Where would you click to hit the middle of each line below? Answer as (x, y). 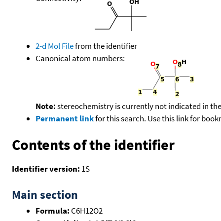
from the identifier (105, 46)
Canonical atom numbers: (81, 58)
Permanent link (65, 118)
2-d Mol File (55, 46)
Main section (45, 194)
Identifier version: (46, 168)
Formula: (53, 210)
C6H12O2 (86, 210)
